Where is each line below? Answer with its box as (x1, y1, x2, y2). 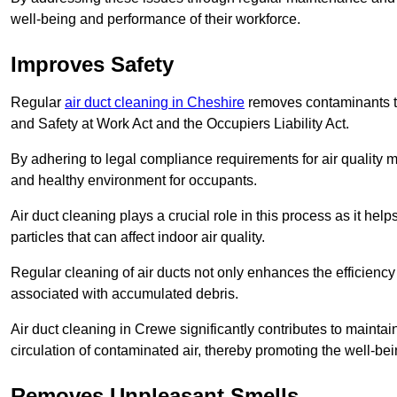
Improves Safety (11, 51, 174, 76)
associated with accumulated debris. (11, 285, 238, 301)
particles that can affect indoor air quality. (11, 229, 265, 245)
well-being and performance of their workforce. (11, 11, 300, 27)
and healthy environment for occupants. (11, 172, 257, 188)
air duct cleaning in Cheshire (65, 94, 245, 110)
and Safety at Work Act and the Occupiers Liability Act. (11, 115, 349, 131)
